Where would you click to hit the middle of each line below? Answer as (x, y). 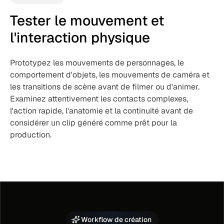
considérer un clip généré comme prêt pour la (93, 123)
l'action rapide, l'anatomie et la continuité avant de (101, 111)
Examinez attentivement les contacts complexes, (99, 99)
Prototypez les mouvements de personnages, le (97, 63)
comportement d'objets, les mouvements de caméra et (110, 75)
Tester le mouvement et (87, 20)
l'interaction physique (80, 37)
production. (31, 135)
